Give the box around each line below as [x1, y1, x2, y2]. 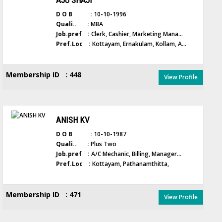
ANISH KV [56, 115, 90, 125]
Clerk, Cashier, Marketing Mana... [90, 30, 183, 38]
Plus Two [89, 140, 117, 148]
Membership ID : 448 [6, 70, 82, 79]
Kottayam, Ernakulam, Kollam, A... [91, 40, 187, 48]
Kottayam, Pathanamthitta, [91, 160, 169, 168]
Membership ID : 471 [6, 190, 82, 199]
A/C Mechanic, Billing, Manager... [90, 150, 182, 158]
